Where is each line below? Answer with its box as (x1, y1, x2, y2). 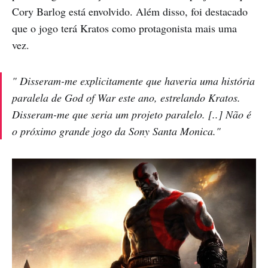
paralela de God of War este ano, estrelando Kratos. (12, 90, 240, 105)
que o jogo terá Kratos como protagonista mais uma (12, 20, 237, 35)
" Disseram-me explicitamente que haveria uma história (12, 73, 255, 88)
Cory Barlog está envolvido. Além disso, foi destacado (12, 4, 248, 19)
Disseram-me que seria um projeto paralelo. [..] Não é (12, 106, 251, 121)
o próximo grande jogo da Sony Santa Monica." (12, 123, 221, 138)
